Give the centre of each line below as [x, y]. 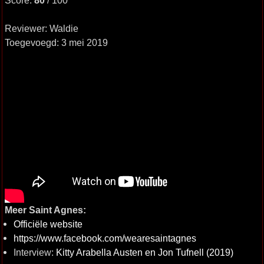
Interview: [34, 252]
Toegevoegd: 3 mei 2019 [56, 42]
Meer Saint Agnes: [45, 209]
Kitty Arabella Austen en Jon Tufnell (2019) [144, 252]
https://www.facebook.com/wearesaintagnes [105, 238]
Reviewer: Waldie [41, 28]
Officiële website [48, 224]
